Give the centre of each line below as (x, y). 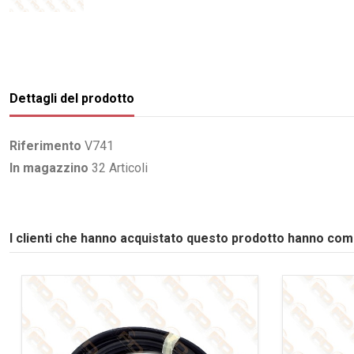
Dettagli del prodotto (72, 98)
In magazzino (49, 168)
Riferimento (45, 145)
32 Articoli (120, 168)
